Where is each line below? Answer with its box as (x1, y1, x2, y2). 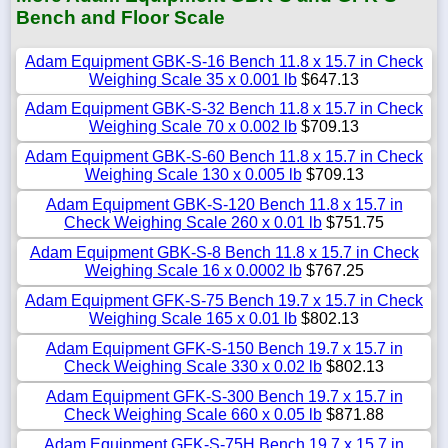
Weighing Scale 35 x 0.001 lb (89, 70, 297, 88)
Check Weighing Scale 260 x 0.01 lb (64, 213, 322, 231)
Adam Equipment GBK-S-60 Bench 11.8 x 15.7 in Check (25, 147, 423, 165)
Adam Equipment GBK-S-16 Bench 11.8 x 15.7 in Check (25, 52, 423, 70)
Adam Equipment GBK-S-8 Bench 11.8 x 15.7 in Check (29, 243, 419, 261)
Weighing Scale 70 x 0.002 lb (89, 117, 297, 135)
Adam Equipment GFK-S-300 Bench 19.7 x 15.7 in (45, 387, 403, 405)
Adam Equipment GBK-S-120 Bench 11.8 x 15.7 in (45, 195, 403, 213)
